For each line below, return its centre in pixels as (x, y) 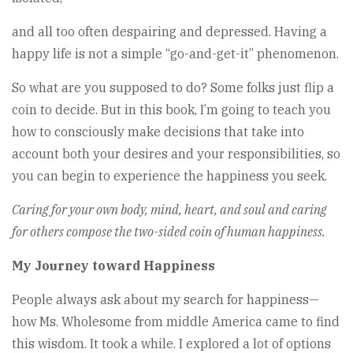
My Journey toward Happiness (113, 266)
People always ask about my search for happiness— (165, 300)
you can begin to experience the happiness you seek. (169, 176)
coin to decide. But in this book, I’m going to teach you (171, 110)
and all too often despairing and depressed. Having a (169, 32)
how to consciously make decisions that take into (158, 132)
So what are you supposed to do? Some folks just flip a (173, 88)
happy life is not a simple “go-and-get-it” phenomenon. (175, 54)
